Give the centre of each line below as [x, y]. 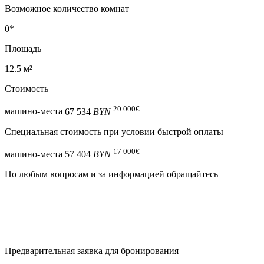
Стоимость [27, 89]
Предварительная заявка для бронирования [92, 251]
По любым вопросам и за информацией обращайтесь [111, 174]
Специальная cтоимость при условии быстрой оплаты [114, 131]
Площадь [23, 49]
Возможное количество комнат [67, 9]
